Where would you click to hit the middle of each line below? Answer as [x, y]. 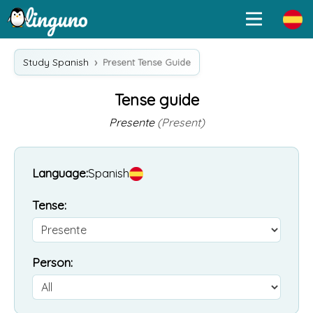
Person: [52, 262]
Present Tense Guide [147, 62]
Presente [133, 122]
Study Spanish [56, 62]
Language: [60, 173]
